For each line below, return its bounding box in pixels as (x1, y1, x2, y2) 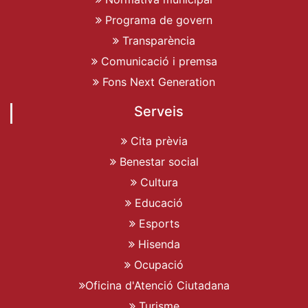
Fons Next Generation (99, 74, 215, 89)
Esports (135, 216, 179, 230)
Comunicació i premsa (97, 54, 217, 68)
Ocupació (131, 257, 184, 272)
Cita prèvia (126, 133, 188, 148)
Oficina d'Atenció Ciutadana (85, 278, 230, 292)
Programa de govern (102, 12, 212, 27)
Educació (131, 195, 183, 210)
